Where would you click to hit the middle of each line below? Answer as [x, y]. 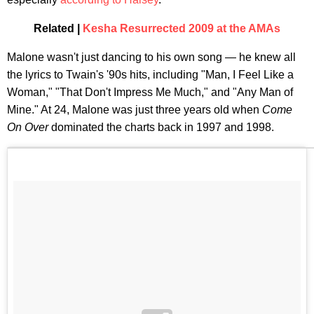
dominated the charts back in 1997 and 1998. [163, 127]
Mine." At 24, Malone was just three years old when [135, 109]
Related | [58, 28]
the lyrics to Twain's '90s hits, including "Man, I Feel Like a [150, 74]
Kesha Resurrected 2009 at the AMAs [182, 28]
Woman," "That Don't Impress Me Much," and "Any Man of [150, 92]
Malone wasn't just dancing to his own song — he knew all [151, 57]
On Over [29, 127]
